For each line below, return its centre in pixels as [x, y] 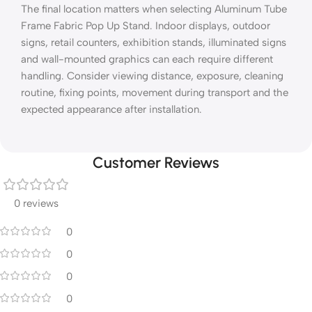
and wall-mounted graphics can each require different [147, 59]
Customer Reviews [156, 162]
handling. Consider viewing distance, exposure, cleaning [152, 76]
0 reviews [36, 203]
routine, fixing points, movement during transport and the [155, 92]
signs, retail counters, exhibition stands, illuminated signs [154, 42]
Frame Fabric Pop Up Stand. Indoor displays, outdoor [146, 25]
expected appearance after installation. [111, 109]
